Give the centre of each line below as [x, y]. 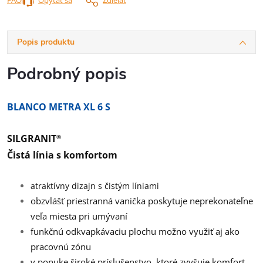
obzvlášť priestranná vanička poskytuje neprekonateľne [142, 200]
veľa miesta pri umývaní [79, 216]
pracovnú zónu [61, 246]
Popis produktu [46, 42]
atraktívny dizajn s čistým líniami [95, 186]
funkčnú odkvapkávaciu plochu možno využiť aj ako [135, 231]
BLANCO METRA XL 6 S [59, 107]
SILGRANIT [32, 138]
